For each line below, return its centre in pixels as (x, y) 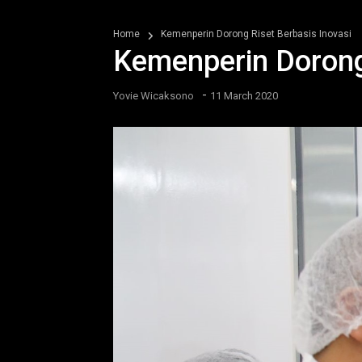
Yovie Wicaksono (154, 96)
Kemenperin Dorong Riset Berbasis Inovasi (256, 34)
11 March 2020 (244, 96)
